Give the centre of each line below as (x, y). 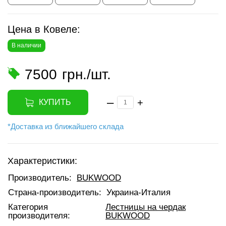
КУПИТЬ (55, 102)
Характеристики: (42, 161)
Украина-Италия (138, 192)
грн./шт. (87, 74)
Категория (28, 207)
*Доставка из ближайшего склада (66, 126)
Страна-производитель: (55, 192)
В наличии (26, 45)
